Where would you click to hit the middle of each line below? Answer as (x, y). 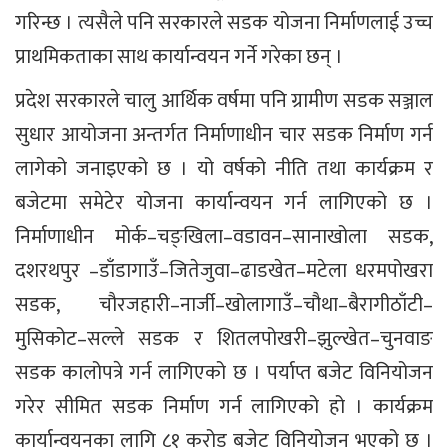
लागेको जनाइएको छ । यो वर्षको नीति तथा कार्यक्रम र (224, 168)
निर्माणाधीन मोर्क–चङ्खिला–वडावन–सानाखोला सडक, (224, 236)
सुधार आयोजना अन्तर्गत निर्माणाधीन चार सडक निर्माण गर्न (224, 134)
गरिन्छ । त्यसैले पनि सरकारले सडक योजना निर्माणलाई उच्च (224, 22)
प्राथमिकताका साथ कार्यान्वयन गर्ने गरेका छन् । (179, 56)
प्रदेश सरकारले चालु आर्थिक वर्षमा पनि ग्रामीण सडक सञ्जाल (224, 100)
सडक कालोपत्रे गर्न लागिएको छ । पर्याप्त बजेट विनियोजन (224, 372)
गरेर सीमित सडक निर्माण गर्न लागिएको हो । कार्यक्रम (224, 406)
